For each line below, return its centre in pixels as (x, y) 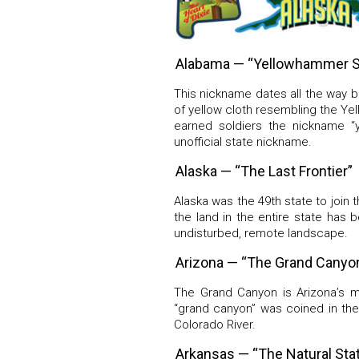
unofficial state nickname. (243, 142)
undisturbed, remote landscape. (261, 234)
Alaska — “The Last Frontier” (264, 171)
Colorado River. (215, 325)
